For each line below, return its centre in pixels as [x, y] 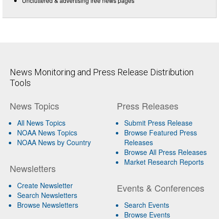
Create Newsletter [45, 185]
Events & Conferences [160, 187]
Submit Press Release [158, 122]
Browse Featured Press [160, 132]
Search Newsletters [47, 195]
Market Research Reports [164, 162]
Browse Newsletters [48, 205]
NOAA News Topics [47, 132]
